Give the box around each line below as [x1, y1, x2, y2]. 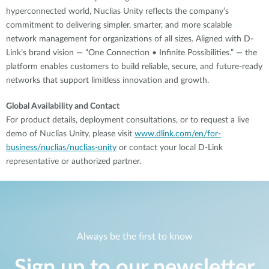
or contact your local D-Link [116, 143, 223, 152]
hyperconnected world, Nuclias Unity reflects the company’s [6, 7, 229, 16]
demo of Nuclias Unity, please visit [6, 129, 134, 138]
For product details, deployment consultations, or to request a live [6, 115, 249, 124]
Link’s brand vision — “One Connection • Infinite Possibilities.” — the [6, 48, 257, 57]
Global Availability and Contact [6, 101, 119, 110]
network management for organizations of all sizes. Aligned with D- [6, 34, 253, 43]
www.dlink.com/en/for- [134, 129, 221, 138]
